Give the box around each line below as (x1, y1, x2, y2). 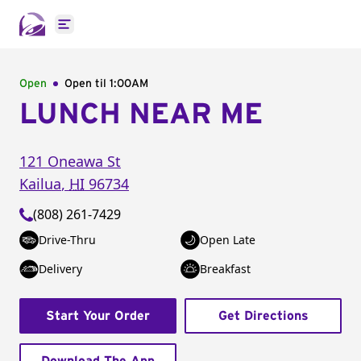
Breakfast (200, 261, 251, 276)
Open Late (200, 232, 255, 247)
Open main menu (63, 23, 170, 42)
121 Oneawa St (19, 151, 121, 171)
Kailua (19, 174, 61, 193)
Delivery (39, 261, 82, 276)
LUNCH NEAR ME (19, 100, 263, 129)
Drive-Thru (39, 232, 96, 247)
